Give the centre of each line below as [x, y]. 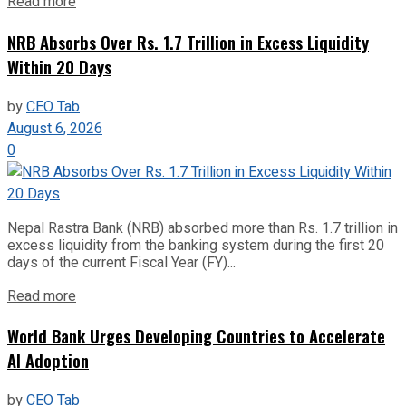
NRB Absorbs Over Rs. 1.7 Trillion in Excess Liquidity [188, 42]
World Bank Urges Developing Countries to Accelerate [196, 336]
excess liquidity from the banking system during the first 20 [196, 245]
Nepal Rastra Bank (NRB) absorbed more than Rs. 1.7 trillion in [203, 227]
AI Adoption [48, 361]
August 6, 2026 [55, 128]
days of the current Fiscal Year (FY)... [121, 262]
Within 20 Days [59, 66]
